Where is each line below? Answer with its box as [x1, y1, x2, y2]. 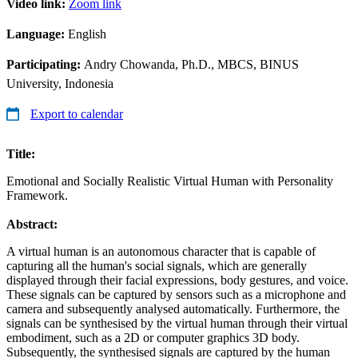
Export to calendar [30, 106, 123, 121]
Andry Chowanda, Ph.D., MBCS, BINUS [84, 57, 299, 71]
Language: [6, 26, 68, 41]
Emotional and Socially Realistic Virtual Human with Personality [6, 173, 333, 188]
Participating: [6, 57, 84, 71]
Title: [6, 146, 35, 161]
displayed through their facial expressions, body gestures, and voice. [6, 272, 348, 287]
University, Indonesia [6, 76, 113, 90]
